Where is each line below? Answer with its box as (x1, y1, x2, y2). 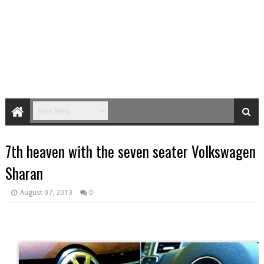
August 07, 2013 (19, 189, 72, 197)
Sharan (5, 162, 43, 184)
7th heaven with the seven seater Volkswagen (5, 140, 256, 162)
